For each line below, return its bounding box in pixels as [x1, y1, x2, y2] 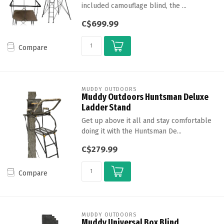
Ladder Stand [81, 102, 131, 113]
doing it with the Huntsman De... [81, 127, 181, 135]
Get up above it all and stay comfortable [81, 116, 211, 125]
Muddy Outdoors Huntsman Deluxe [81, 91, 208, 102]
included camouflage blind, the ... [81, 1, 186, 10]
